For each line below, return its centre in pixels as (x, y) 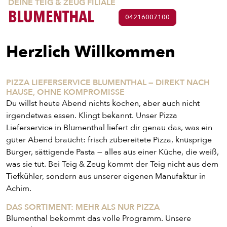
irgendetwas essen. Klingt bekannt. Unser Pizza (92, 116)
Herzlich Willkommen (91, 52)
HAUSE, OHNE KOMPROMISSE (65, 92)
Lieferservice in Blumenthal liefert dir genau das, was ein (109, 128)
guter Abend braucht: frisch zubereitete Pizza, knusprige (109, 140)
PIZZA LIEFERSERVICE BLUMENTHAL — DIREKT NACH (108, 83)
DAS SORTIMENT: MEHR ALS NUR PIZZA (83, 207)
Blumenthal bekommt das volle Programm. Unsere (99, 218)
